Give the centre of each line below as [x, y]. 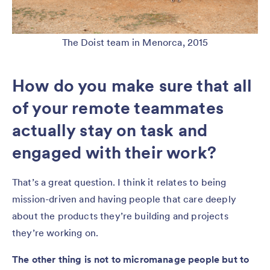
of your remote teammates [118, 108]
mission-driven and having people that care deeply [124, 199]
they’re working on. [55, 232]
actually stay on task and [110, 130]
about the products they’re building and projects [120, 215]
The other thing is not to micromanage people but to [131, 259]
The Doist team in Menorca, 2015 [135, 42]
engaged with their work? [114, 152]
